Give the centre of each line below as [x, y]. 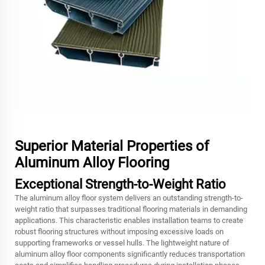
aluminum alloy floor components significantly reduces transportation [130, 254]
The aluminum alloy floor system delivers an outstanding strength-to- [129, 198]
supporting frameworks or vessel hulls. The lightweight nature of [122, 243]
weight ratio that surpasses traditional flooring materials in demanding [131, 209]
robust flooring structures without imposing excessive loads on [119, 232]
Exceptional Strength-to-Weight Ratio [120, 184]
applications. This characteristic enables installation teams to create [129, 220]
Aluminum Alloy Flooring [92, 163]
